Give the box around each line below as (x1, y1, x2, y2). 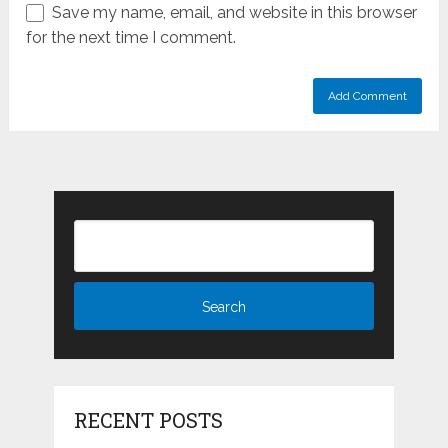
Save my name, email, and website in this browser (52, 3, 418, 22)
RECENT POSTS (73, 407, 223, 434)
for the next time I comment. (26, 28, 237, 47)
